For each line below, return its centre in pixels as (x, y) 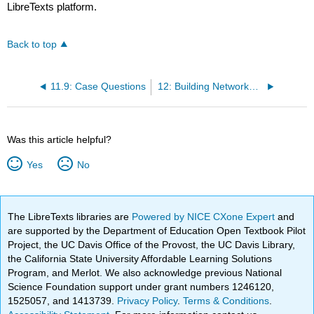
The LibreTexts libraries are (70, 216)
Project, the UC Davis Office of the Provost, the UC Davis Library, (152, 244)
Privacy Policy (148, 300)
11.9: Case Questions (98, 86)
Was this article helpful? (60, 139)
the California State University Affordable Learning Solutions (140, 258)
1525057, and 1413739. (63, 300)
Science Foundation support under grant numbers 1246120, (141, 286)
